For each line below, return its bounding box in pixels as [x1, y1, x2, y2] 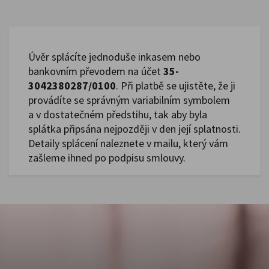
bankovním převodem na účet [28, 64, 163, 78]
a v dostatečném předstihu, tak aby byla [28, 107, 207, 121]
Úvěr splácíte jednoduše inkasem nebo [28, 50, 201, 64]
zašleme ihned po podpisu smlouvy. [28, 151, 186, 165]
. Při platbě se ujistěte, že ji [116, 79, 235, 92]
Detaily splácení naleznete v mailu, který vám [28, 136, 228, 150]
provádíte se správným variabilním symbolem [28, 93, 230, 107]
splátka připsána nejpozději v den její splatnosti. [28, 122, 241, 136]
